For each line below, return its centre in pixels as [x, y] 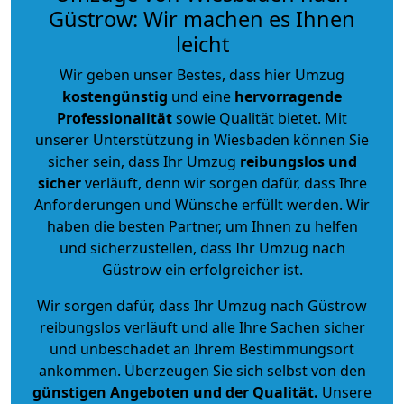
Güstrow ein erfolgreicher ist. [202, 269]
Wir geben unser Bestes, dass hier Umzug [202, 74]
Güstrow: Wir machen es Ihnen [202, 18]
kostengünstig [115, 96]
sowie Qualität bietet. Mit [260, 118]
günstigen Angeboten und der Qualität [173, 392]
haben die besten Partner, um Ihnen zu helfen [202, 226]
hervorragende [288, 96]
